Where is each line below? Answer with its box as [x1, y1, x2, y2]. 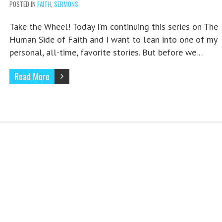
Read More [14, 70, 50, 83]
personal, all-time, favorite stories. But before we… [9, 47, 203, 58]
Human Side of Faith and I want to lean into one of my [9, 34, 217, 46]
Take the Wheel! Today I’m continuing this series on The [9, 21, 218, 33]
